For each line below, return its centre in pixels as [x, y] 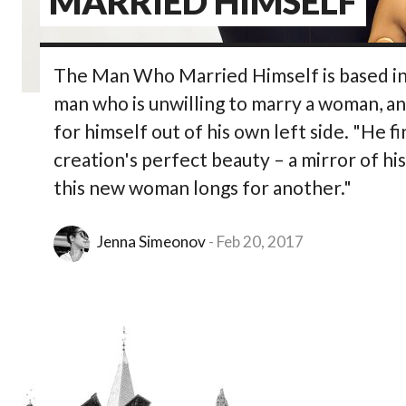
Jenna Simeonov [151, 241]
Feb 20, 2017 [260, 241]
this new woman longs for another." [203, 187]
